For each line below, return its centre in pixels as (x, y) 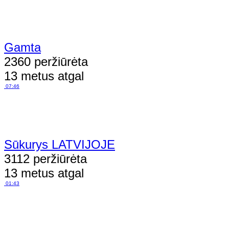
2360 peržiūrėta (46, 61)
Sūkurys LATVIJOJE (60, 144)
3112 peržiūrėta (45, 158)
